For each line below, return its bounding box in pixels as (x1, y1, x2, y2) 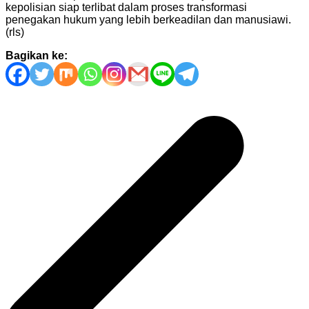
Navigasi (5, 85, 67, 104)
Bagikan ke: (6, 49, 68, 61)
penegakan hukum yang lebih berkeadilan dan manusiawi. (6, 13, 291, 26)
